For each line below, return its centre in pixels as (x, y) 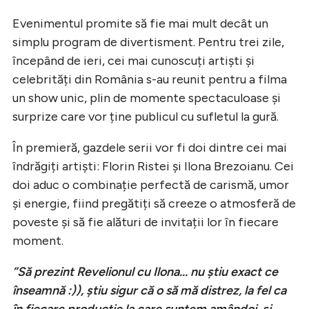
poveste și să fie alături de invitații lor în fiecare (146, 222)
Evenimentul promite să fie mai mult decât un (140, 23)
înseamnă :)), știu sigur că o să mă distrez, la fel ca (149, 290)
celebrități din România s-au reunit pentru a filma (150, 79)
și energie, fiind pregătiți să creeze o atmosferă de (154, 203)
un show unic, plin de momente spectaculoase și (147, 98)
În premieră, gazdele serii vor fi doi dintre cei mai (150, 147)
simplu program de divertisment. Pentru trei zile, (148, 42)
